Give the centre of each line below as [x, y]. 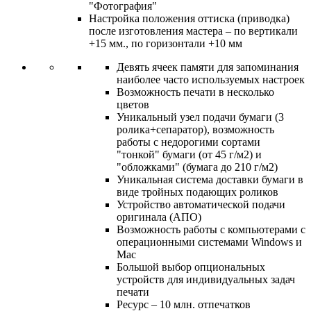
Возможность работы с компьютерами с [211, 229]
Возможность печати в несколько [195, 92]
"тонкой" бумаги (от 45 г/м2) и [189, 154]
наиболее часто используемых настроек [211, 79]
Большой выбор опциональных [191, 267]
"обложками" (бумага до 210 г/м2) [197, 167]
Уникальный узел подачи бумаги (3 [200, 117]
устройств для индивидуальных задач [206, 279]
